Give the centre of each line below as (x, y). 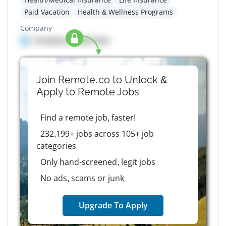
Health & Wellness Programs (125, 12)
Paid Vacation (47, 12)
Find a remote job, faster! (88, 118)
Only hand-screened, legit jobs (98, 162)
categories (56, 146)
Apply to (57, 92)
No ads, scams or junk (82, 178)
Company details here (71, 40)
